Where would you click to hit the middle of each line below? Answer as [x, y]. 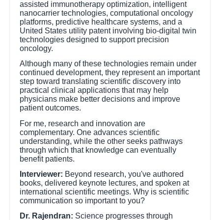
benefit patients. [47, 159]
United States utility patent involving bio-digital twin [108, 31]
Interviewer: [41, 174]
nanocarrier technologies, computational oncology [107, 13]
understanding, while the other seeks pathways [101, 141]
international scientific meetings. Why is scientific [105, 192]
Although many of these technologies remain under [108, 64]
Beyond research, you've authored [124, 174]
